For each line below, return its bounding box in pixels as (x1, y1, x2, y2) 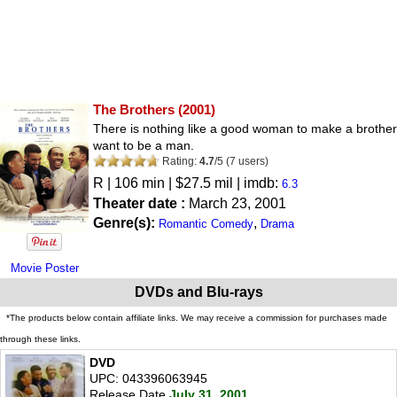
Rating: (160, 154, 199, 167)
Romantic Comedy (159, 216, 253, 230)
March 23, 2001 (189, 195, 286, 211)
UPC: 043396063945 (90, 370, 207, 385)
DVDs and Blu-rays (134, 284, 263, 300)
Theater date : (93, 195, 189, 211)
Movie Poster (10, 261, 79, 275)
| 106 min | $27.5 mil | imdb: (104, 175, 282, 191)
